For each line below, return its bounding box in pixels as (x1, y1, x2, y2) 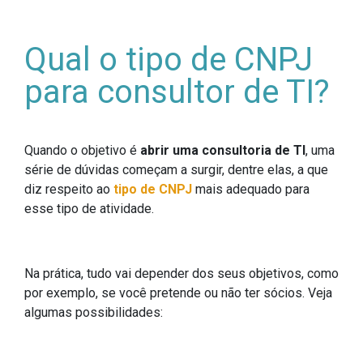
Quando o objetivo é (24, 143, 140, 159)
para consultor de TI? (24, 73, 330, 112)
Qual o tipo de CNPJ (24, 41, 313, 79)
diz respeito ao (24, 181, 113, 198)
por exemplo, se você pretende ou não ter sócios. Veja (24, 285, 332, 301)
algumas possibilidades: (24, 305, 163, 321)
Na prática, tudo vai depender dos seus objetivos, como (24, 266, 339, 282)
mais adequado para (192, 181, 310, 198)
